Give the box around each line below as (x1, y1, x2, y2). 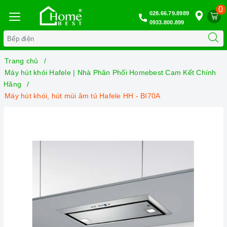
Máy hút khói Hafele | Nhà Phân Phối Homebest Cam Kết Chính (5, 68, 216, 77)
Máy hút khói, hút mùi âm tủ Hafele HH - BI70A (5, 92, 161, 100)
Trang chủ (5, 57, 39, 65)
